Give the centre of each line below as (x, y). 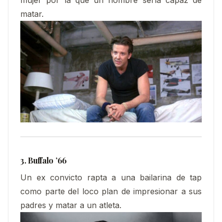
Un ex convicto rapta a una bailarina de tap (111, 177)
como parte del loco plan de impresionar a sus (111, 191)
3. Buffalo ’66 (44, 161)
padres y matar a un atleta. (71, 205)
